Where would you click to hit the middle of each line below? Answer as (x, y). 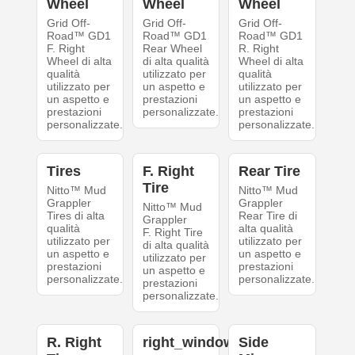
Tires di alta (75, 216)
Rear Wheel (172, 48)
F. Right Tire (172, 232)
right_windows (192, 342)
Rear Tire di (268, 216)
